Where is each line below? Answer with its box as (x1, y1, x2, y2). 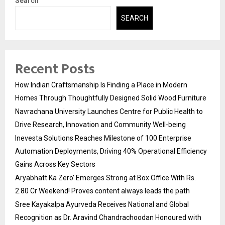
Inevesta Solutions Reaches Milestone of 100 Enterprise (15, 134, 191, 143)
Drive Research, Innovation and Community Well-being (15, 121, 186, 129)
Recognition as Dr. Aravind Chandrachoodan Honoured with (15, 213, 201, 222)
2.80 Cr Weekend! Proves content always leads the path (15, 187, 190, 195)
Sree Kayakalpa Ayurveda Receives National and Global (15, 200, 189, 209)
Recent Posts (15, 57, 95, 81)
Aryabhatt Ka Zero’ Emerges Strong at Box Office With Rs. (15, 174, 196, 182)
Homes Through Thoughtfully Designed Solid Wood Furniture (15, 94, 206, 102)
